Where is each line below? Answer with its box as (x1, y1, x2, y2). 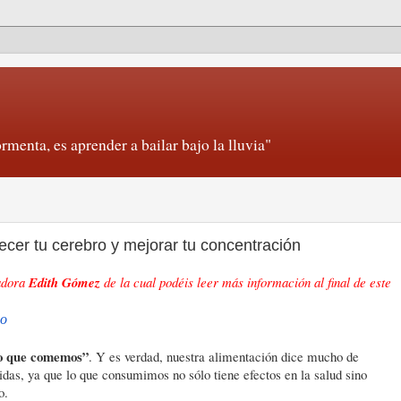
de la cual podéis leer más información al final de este (100, 273, 391, 291)
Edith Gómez (29, 273, 100, 292)
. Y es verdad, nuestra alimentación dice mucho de (89, 347, 359, 365)
